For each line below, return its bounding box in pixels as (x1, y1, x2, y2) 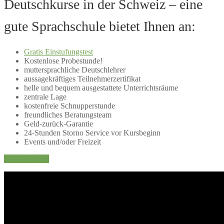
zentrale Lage (24, 92, 66, 101)
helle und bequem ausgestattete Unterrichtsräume (24, 83, 178, 92)
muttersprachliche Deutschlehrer (24, 65, 125, 74)
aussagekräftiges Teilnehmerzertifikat (24, 74, 140, 83)
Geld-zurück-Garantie (24, 119, 93, 128)
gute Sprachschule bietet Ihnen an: (4, 18, 195, 34)
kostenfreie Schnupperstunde (24, 101, 115, 110)
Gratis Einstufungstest (24, 47, 93, 56)
